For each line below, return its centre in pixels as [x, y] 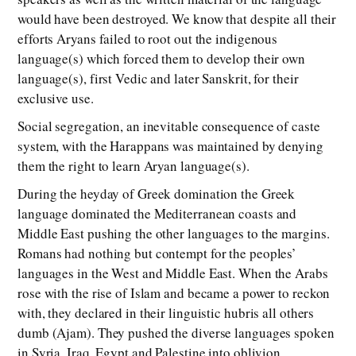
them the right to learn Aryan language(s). [133, 166]
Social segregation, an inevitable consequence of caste [169, 126]
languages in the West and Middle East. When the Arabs [173, 273]
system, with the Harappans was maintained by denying [170, 146]
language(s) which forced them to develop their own [161, 59]
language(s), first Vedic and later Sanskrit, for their [158, 79]
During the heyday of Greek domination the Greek [157, 194]
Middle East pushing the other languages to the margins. [174, 234]
